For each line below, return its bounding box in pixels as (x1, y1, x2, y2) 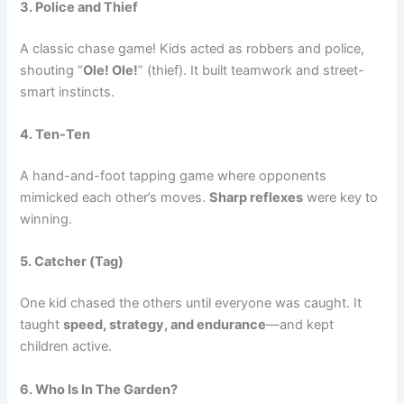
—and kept (266, 317, 335, 334)
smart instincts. (20, 83, 115, 100)
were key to (303, 189, 379, 207)
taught (20, 317, 64, 334)
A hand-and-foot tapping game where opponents (20, 168, 327, 185)
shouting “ (20, 61, 84, 78)
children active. (20, 338, 113, 355)
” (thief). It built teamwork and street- (138, 61, 365, 78)
